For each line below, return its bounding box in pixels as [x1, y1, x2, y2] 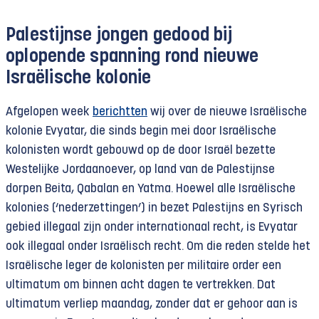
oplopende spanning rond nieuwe [6, 48, 259, 66]
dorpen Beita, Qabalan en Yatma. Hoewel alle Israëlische [6, 183, 296, 195]
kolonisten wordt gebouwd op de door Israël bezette [6, 145, 276, 157]
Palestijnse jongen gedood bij [6, 27, 232, 45]
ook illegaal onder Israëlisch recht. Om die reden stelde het [6, 241, 310, 253]
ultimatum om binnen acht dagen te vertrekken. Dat [6, 279, 276, 291]
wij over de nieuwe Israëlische [147, 106, 307, 118]
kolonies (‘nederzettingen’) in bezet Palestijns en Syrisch [6, 202, 303, 214]
